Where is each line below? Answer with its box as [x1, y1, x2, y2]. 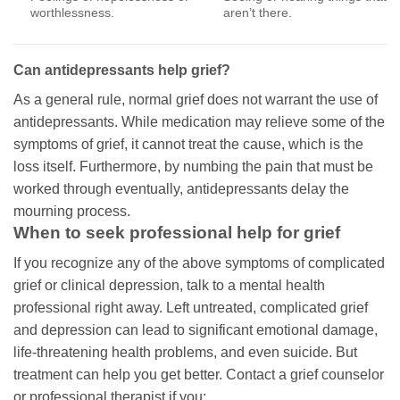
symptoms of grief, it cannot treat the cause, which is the [13, 136, 363, 152]
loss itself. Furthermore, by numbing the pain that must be [13, 158, 373, 174]
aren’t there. [222, 5, 292, 21]
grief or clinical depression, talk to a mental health [13, 278, 325, 294]
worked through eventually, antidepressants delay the [13, 180, 349, 196]
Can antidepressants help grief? [13, 62, 230, 78]
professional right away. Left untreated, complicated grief [13, 300, 368, 316]
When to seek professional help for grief [13, 222, 340, 242]
